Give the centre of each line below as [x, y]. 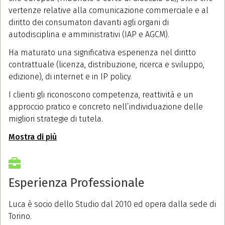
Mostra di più [33, 137]
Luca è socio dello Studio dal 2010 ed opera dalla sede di [112, 204]
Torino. [20, 216]
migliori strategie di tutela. [56, 119]
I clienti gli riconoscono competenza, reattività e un [101, 95]
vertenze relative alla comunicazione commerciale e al [108, 11]
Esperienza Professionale [77, 183]
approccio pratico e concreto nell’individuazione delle [106, 107]
